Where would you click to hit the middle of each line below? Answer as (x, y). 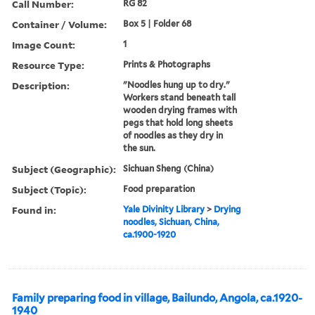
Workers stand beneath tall (180, 97)
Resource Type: (48, 65)
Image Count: (44, 44)
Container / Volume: (59, 24)
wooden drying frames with (180, 110)
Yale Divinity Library (164, 209)
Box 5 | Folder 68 (157, 23)
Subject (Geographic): (64, 169)
